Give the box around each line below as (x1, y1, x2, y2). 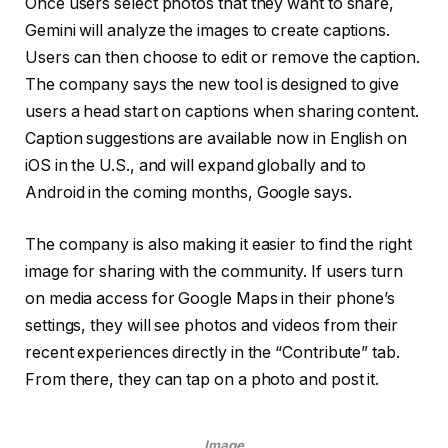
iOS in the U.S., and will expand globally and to (25, 156, 367, 176)
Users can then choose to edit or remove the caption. (25, 48, 420, 68)
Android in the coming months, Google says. (25, 183, 352, 203)
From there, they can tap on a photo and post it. (25, 369, 380, 389)
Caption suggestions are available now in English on (25, 129, 407, 149)
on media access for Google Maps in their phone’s (25, 288, 396, 308)
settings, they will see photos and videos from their (25, 315, 398, 335)
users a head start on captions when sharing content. (25, 102, 419, 122)
